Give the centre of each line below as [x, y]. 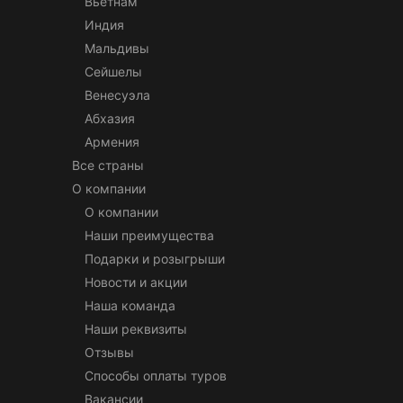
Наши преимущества [149, 236]
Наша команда [130, 306]
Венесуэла [117, 95]
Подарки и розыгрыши [155, 259]
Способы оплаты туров [156, 376]
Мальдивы [117, 49]
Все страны [108, 166]
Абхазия [110, 119]
